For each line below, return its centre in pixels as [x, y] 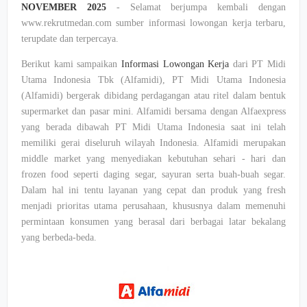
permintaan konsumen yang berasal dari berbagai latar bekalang [153, 222]
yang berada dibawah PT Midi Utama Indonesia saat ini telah [153, 127]
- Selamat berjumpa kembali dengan [196, 7]
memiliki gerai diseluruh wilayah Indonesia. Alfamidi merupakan [153, 143]
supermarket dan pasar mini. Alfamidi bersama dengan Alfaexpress [153, 111]
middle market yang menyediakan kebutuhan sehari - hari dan [153, 159]
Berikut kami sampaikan [71, 64]
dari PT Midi [257, 64]
